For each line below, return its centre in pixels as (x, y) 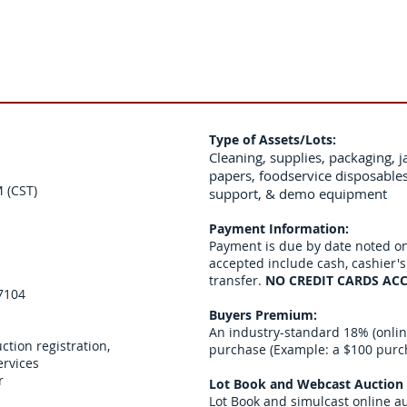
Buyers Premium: (265, 315)
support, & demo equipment (298, 194)
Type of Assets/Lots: (273, 139)
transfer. (237, 280)
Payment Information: (279, 228)
